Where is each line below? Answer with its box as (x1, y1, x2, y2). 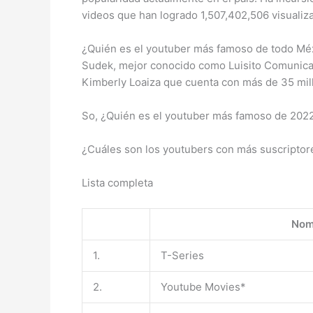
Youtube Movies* (161, 280, 246, 293)
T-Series (161, 249, 204, 262)
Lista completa (82, 176, 153, 189)
